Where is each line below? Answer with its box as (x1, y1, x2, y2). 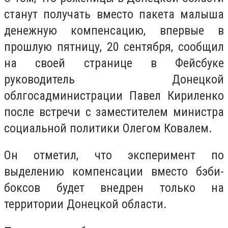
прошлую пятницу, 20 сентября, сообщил (4, 39, 224, 54)
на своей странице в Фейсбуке (4, 55, 224, 70)
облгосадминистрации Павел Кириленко (4, 88, 224, 103)
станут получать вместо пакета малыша (4, 7, 224, 21)
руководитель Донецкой (4, 72, 224, 87)
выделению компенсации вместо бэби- (4, 164, 224, 179)
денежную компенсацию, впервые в (4, 23, 224, 38)
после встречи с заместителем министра (4, 104, 224, 119)
